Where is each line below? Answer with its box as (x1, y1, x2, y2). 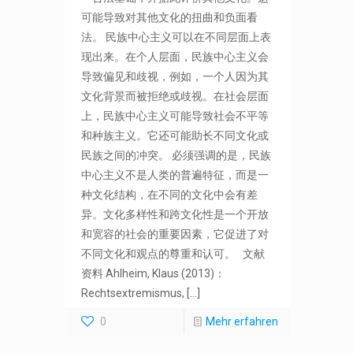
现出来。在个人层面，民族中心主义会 (81, 50, 269, 63)
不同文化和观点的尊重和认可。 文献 (81, 247, 266, 260)
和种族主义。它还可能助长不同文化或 (81, 129, 269, 142)
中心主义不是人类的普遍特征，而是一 (81, 169, 269, 181)
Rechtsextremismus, (81, 287, 185, 299)
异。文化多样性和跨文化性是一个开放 (81, 208, 269, 221)
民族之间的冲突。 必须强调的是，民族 (81, 149, 272, 162)
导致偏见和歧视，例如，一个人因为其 (81, 70, 269, 83)
